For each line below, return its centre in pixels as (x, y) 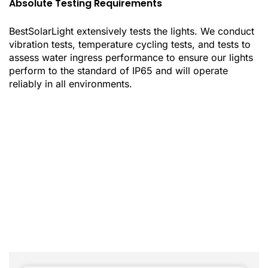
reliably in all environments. (71, 84)
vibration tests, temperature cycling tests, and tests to (130, 45)
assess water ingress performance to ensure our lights (131, 58)
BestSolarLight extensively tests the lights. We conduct (132, 31)
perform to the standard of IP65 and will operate (118, 71)
